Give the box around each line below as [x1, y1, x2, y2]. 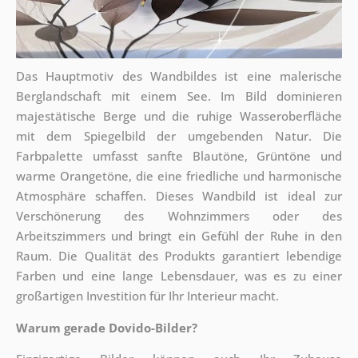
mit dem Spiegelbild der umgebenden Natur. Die [15, 128, 343, 145]
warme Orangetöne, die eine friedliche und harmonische [15, 168, 343, 185]
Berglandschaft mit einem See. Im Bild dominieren [15, 88, 343, 105]
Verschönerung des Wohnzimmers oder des [15, 208, 343, 225]
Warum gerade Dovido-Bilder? [15, 320, 197, 336]
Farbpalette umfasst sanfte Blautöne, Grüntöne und [15, 148, 343, 165]
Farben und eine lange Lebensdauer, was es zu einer [15, 268, 343, 284]
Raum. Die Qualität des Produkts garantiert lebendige [15, 248, 343, 265]
